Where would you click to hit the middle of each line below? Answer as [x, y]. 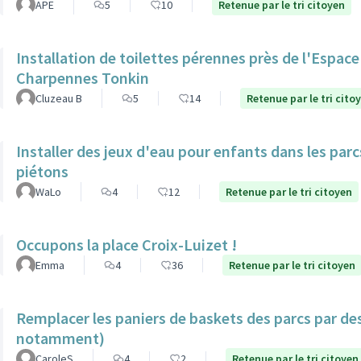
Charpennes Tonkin [83, 78]
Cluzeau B [59, 98]
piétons [42, 171]
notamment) [60, 338]
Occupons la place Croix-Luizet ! [127, 245]
